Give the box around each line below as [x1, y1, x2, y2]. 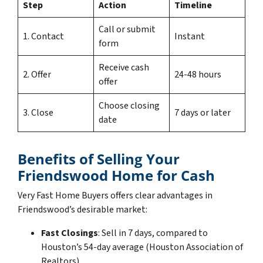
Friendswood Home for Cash [18, 165, 215, 185]
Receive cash [99, 60, 149, 74]
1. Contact [23, 29, 64, 43]
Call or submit [99, 22, 156, 36]
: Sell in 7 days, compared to [98, 226, 208, 240]
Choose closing [99, 99, 160, 112]
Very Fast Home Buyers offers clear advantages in [18, 188, 213, 202]
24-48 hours [174, 68, 221, 81]
